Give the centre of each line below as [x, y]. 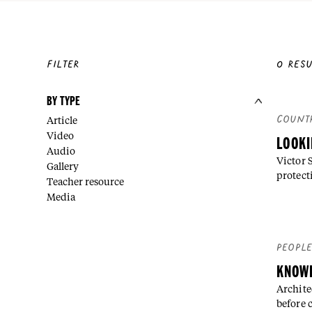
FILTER [63, 65]
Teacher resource [86, 182]
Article [62, 121]
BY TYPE [64, 101]
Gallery [63, 167]
